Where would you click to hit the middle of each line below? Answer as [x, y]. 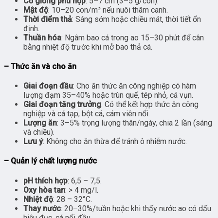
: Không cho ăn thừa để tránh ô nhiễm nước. [115, 142]
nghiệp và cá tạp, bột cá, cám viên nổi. [87, 114]
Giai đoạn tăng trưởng [62, 105]
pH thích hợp [45, 181]
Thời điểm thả [48, 19]
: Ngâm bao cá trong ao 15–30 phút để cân [133, 37]
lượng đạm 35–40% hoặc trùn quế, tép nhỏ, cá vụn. [108, 95]
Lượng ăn [40, 123]
